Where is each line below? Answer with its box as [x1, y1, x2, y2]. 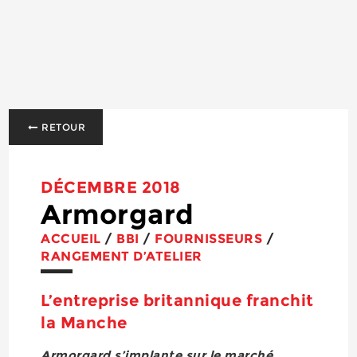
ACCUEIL [41, 231, 101, 246]
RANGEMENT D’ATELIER [41, 249, 202, 264]
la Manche [41, 313, 127, 332]
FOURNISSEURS [155, 231, 263, 246]
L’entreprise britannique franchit [41, 291, 314, 310]
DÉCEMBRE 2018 [41, 178, 181, 197]
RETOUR [38, 121, 86, 133]
